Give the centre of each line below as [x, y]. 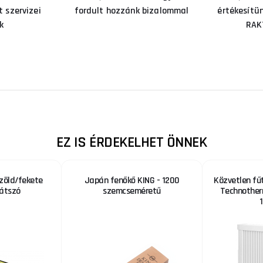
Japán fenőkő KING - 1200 [132, 180]
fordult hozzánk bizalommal [131, 11]
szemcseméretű [132, 191]
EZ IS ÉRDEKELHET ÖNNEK [131, 142]
